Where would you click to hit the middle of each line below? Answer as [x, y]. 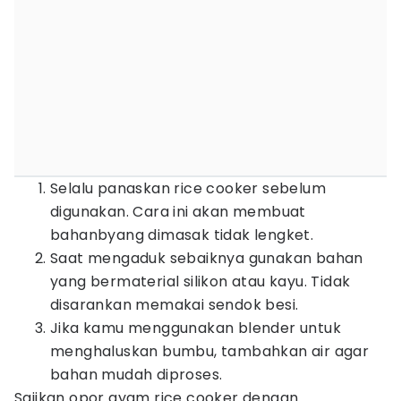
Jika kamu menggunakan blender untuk [196, 328]
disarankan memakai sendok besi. [175, 305]
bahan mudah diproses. [137, 375]
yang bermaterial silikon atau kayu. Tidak [200, 282]
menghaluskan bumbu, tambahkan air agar [210, 351]
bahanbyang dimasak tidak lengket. [182, 235]
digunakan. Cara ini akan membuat [178, 212]
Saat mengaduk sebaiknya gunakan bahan [207, 258]
